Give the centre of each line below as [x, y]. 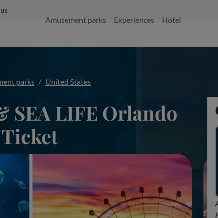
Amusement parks [75, 20]
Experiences [134, 20]
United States [68, 82]
